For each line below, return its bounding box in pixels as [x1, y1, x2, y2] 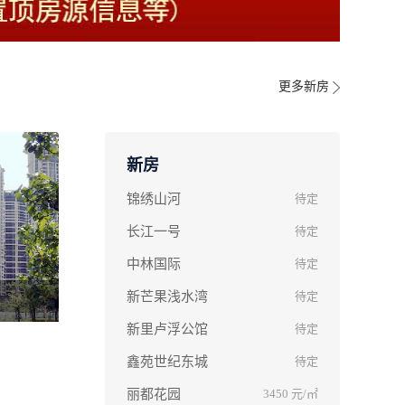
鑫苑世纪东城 [127, 354, 208, 370]
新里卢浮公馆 [127, 322, 208, 337]
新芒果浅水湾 [127, 289, 208, 305]
